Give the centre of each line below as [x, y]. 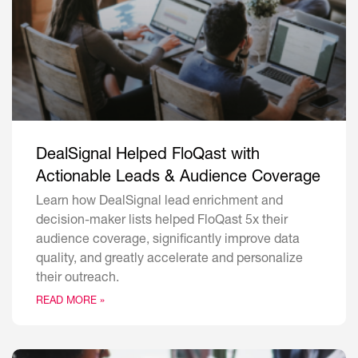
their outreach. [78, 279]
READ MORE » [70, 302]
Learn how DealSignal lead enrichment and [159, 203]
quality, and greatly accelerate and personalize [169, 260]
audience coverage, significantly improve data [168, 241]
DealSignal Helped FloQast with [148, 156]
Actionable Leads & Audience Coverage [178, 179]
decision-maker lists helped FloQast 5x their [162, 222]
